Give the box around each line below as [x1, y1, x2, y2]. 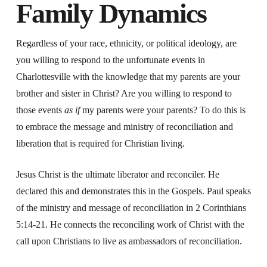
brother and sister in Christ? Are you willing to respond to [15, 88, 232, 98]
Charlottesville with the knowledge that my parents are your [15, 71, 240, 82]
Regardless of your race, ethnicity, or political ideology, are [15, 38, 237, 48]
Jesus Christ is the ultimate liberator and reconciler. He [15, 169, 219, 179]
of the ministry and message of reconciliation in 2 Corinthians [15, 202, 246, 213]
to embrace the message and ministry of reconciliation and [15, 121, 233, 132]
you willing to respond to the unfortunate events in [15, 54, 205, 65]
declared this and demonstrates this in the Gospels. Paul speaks [15, 185, 251, 196]
